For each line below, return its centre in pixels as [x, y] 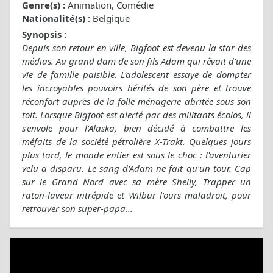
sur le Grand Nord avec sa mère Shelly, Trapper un [136, 182]
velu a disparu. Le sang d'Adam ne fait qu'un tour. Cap [136, 168]
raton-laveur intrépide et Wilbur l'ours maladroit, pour [136, 195]
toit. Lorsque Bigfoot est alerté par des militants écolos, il [136, 115]
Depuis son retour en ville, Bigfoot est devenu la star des [136, 48]
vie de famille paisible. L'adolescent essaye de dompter [136, 75]
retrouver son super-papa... [77, 209]
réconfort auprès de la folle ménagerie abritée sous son [136, 101]
